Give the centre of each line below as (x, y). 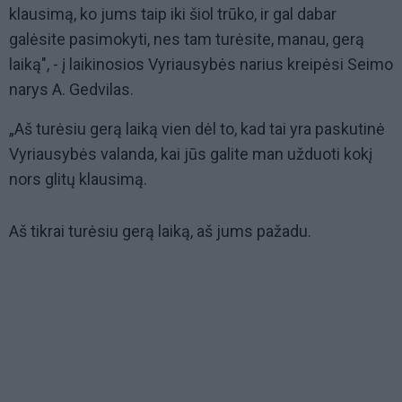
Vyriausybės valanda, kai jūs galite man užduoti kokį (191, 154)
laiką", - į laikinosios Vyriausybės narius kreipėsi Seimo (201, 65)
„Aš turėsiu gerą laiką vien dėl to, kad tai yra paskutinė (197, 129)
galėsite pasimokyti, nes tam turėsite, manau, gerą (187, 39)
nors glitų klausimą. (78, 179)
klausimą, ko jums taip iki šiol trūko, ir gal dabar (173, 14)
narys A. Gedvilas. (71, 90)
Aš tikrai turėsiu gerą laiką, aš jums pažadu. (162, 232)
